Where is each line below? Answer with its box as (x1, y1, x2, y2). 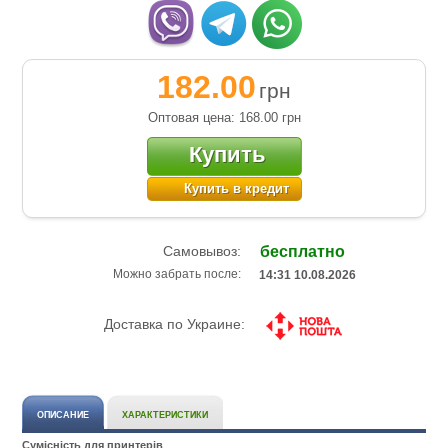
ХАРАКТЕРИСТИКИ (122, 410, 209, 421)
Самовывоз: (103, 242, 245, 259)
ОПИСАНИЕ (37, 410, 90, 421)
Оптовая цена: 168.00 (147, 109, 282, 125)
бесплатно (260, 243, 345, 261)
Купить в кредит (184, 180, 289, 196)
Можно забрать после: (113, 267, 244, 282)
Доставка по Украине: (104, 316, 249, 333)
